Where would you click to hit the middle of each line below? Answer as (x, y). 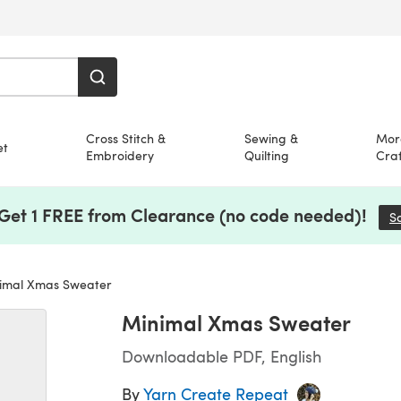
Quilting (266, 155)
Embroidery (120, 155)
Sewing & (271, 138)
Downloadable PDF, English (222, 356)
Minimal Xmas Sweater (236, 322)
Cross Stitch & (126, 138)
